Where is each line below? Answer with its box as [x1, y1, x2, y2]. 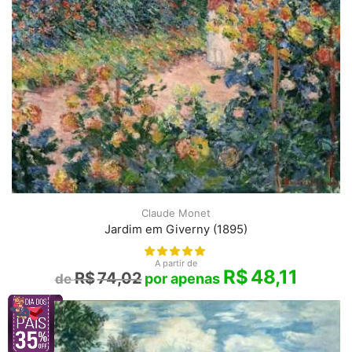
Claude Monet [141, 207, 211, 220]
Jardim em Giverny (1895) [104, 222, 247, 237]
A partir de [155, 258, 197, 269]
